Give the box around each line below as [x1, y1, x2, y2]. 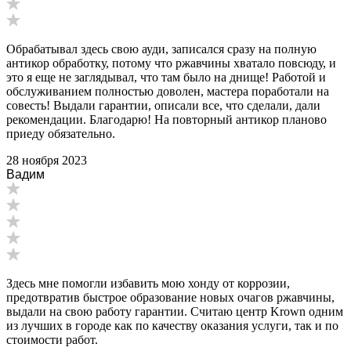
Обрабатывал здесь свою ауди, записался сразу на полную [6, 42, 317, 56]
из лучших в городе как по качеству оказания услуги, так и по [6, 318, 338, 332]
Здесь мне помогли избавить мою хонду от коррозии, [6, 276, 290, 290]
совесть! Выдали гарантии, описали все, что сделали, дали [6, 98, 320, 112]
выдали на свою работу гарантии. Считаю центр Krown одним [6, 304, 343, 318]
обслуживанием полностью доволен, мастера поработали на [6, 84, 329, 98]
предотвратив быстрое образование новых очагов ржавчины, [6, 290, 335, 304]
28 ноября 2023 [6, 153, 87, 167]
